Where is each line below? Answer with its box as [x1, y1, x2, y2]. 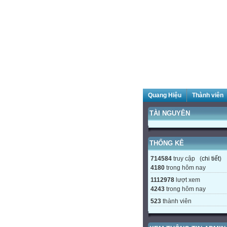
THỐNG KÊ [149, 139, 184, 147]
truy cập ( [172, 155, 202, 162]
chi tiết [202, 155, 219, 162]
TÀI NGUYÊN [149, 109, 190, 117]
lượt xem [174, 176, 200, 183]
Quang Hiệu [148, 92, 181, 99]
